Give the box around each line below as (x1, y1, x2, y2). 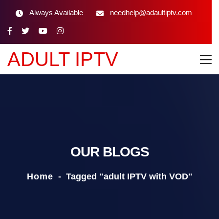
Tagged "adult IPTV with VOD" (66, 172, 193, 181)
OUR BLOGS (70, 144, 149, 159)
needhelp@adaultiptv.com (110, 8, 192, 17)
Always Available (29, 8, 83, 17)
